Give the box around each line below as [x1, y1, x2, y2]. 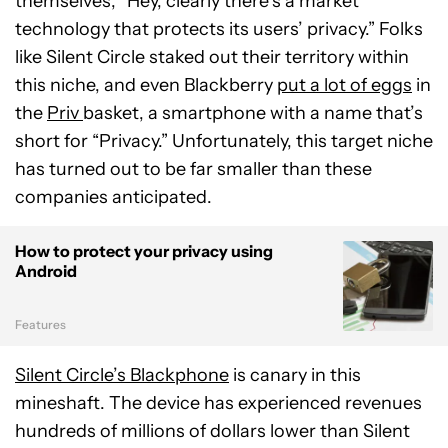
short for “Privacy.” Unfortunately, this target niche [15, 129, 433, 152]
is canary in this [229, 363, 361, 386]
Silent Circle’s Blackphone [15, 363, 229, 386]
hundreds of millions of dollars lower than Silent [15, 419, 410, 442]
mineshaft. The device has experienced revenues [15, 391, 422, 414]
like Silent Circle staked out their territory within [15, 45, 409, 68]
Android [15, 260, 77, 281]
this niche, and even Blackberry [15, 73, 277, 96]
